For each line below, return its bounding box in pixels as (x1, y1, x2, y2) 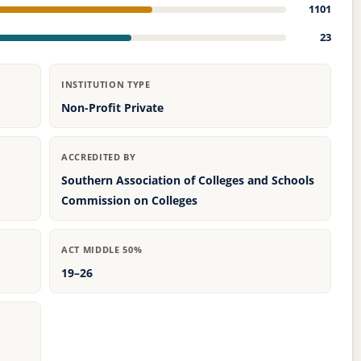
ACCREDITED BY (61, 151, 136, 164)
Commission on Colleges (61, 193, 197, 209)
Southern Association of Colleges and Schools (61, 172, 314, 189)
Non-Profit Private (61, 100, 164, 116)
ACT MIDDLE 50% (61, 243, 143, 256)
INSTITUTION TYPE (61, 78, 151, 91)
